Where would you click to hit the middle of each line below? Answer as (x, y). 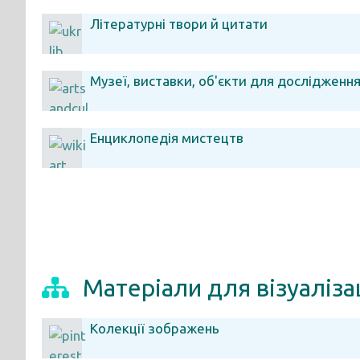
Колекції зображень (155, 328)
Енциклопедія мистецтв (167, 138)
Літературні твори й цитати (179, 24)
